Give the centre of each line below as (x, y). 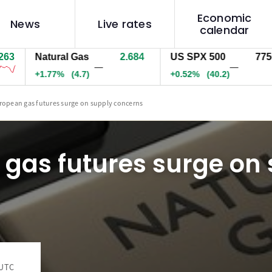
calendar (224, 30)
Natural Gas (38, 57)
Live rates (125, 24)
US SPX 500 (174, 57)
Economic (224, 18)
